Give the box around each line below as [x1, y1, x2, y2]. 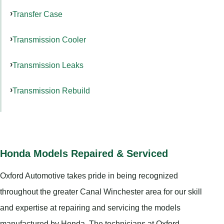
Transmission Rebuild [12, 85, 90, 95]
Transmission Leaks [12, 60, 83, 69]
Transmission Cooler [12, 35, 86, 44]
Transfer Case [12, 9, 62, 19]
